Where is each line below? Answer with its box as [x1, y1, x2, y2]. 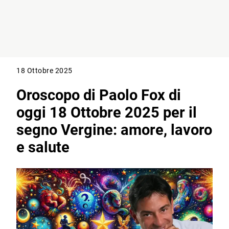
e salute [16, 139, 70, 156]
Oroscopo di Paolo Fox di [16, 86, 181, 104]
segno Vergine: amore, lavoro [16, 121, 213, 139]
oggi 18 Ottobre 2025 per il [16, 104, 197, 122]
